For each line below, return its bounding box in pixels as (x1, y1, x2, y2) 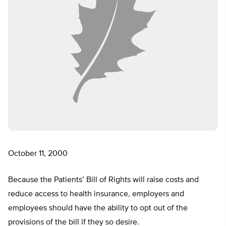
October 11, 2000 (8, 150, 68, 158)
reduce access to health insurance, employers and (8, 190, 184, 199)
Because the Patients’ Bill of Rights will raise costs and (8, 176, 199, 185)
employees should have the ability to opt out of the (8, 204, 188, 213)
